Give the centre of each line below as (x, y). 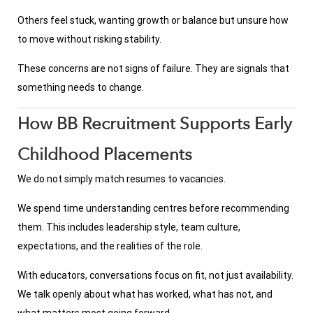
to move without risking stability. (89, 39)
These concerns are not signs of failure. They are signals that (153, 69)
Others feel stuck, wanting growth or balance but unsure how (153, 21)
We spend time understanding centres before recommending (153, 209)
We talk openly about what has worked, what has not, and (145, 294)
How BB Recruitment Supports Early (155, 124)
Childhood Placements (105, 154)
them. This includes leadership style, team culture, (129, 227)
